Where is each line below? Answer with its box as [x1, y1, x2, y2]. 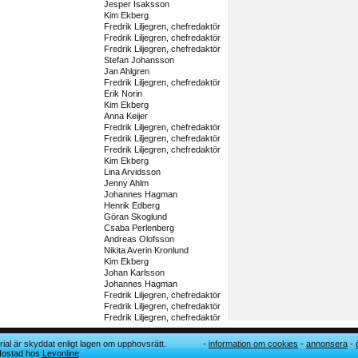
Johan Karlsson [103, 268, 165, 277]
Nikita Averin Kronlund [103, 245, 189, 255]
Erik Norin [103, 89, 142, 98]
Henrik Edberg [103, 201, 160, 210]
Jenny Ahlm [103, 178, 149, 188]
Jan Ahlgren [103, 66, 149, 76]
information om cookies [209, 339, 298, 348]
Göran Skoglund [103, 212, 167, 221]
